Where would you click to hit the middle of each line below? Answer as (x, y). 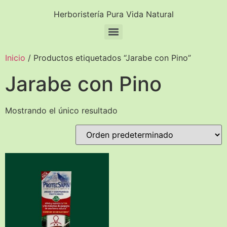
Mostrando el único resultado (61, 110)
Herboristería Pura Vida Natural (113, 14)
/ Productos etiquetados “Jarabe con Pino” (108, 58)
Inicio (15, 58)
